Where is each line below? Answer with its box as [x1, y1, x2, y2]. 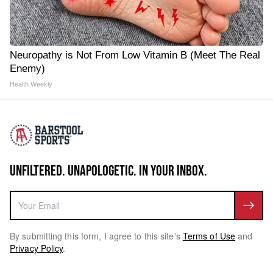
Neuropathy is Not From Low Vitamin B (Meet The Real [10, 49, 260, 62]
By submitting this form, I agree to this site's [10, 230, 180, 243]
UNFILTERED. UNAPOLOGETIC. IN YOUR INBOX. [10, 162, 207, 180]
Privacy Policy [10, 242, 63, 255]
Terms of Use [182, 230, 236, 243]
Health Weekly [10, 80, 52, 88]
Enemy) [10, 63, 45, 75]
